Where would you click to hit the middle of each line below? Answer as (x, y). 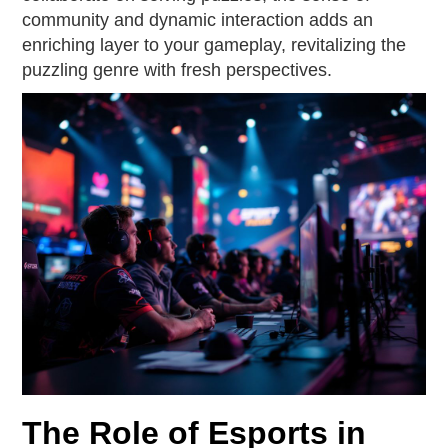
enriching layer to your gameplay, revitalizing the (214, 44)
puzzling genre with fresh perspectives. (177, 69)
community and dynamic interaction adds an (198, 19)
